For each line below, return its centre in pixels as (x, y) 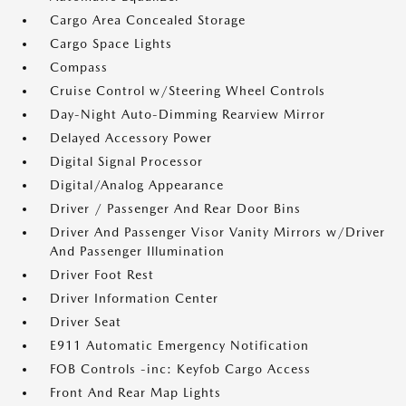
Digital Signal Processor (126, 161)
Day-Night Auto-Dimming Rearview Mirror (188, 114)
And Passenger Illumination (137, 251)
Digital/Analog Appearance (137, 185)
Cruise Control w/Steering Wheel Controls (188, 91)
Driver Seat (86, 322)
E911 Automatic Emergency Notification (179, 345)
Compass (79, 67)
